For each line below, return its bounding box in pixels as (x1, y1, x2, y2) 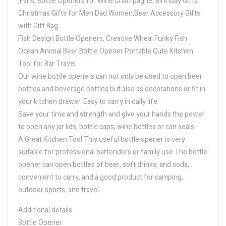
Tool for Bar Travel (18, 58, 76, 69)
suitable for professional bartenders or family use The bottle (18, 146, 207, 157)
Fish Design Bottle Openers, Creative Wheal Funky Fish (18, 33, 187, 44)
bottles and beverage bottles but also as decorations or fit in (18, 83, 205, 94)
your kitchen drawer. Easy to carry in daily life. (18, 96, 159, 107)
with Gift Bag (18, 20, 58, 31)
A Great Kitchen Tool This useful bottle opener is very (18, 134, 185, 145)
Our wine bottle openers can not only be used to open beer (18, 71, 202, 82)
